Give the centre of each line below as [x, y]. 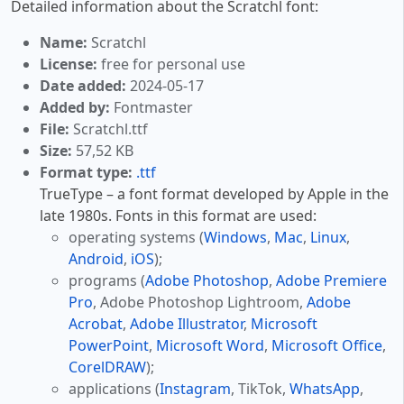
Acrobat [96, 324]
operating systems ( [136, 238]
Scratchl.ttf [109, 129]
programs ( [107, 281]
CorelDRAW [107, 367]
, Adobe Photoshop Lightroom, [200, 303]
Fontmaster [151, 108]
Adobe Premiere [331, 281]
